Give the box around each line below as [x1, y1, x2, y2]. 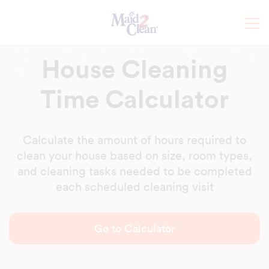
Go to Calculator [94, 222, 175, 235]
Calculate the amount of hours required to [23, 133, 246, 147]
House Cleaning [41, 53, 228, 85]
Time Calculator [40, 83, 229, 115]
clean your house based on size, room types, [17, 148, 252, 163]
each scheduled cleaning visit [55, 180, 214, 194]
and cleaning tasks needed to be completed [17, 164, 252, 178]
